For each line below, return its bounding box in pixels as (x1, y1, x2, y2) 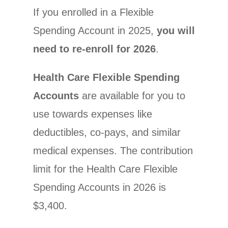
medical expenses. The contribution (33, 145, 193, 156)
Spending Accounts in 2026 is (33, 182, 166, 193)
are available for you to (78, 90, 185, 101)
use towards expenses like (33, 108, 152, 120)
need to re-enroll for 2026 (33, 43, 156, 54)
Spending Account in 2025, (33, 25, 157, 36)
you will (156, 25, 195, 36)
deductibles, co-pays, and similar (33, 127, 181, 138)
